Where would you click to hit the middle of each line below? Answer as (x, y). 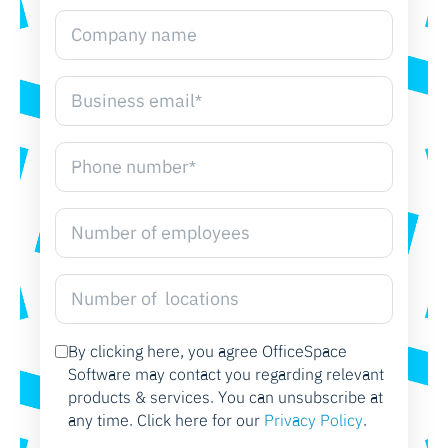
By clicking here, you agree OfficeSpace (207, 350)
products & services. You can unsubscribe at (225, 396)
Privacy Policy (313, 419)
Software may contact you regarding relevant (226, 373)
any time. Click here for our (166, 419)
